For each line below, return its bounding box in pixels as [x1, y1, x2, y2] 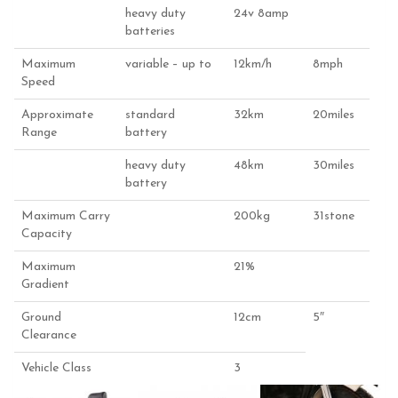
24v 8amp [234, 6, 289, 20]
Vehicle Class [21, 361, 92, 375]
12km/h [234, 57, 272, 71]
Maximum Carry [21, 209, 110, 223]
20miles [313, 107, 354, 122]
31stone [313, 209, 354, 223]
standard [125, 107, 175, 122]
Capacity [21, 227, 72, 241]
